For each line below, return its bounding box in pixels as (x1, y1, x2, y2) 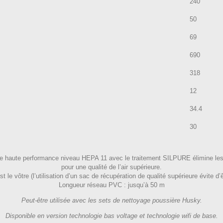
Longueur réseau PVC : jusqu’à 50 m (58, 181, 165, 189)
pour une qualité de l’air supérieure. (61, 163, 162, 171)
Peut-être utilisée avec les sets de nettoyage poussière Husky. (21, 197, 202, 204)
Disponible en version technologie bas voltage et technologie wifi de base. (5, 212, 218, 220)
